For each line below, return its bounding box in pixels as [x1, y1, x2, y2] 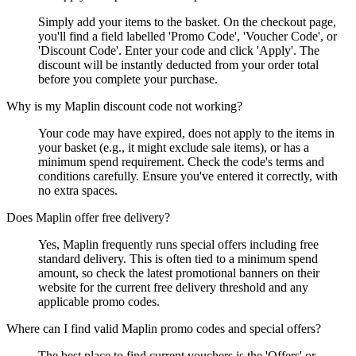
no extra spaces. [38, 184, 118, 198]
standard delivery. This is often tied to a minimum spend [38, 252, 318, 266]
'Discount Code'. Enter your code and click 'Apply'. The [38, 44, 319, 58]
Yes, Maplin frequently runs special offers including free [38, 238, 319, 252]
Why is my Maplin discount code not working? [6, 99, 242, 114]
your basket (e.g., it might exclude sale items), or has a [38, 141, 309, 155]
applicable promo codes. [38, 295, 160, 309]
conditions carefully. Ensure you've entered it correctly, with [38, 169, 338, 184]
